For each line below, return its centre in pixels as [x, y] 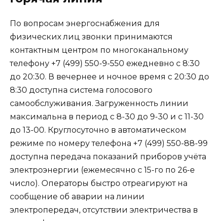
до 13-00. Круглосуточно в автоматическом [98, 130]
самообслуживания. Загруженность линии [99, 104]
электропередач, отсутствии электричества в [104, 210]
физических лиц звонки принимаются [91, 37]
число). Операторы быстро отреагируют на [99, 184]
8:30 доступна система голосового [81, 90]
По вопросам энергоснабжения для [85, 24]
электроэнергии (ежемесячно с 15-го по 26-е [102, 170]
